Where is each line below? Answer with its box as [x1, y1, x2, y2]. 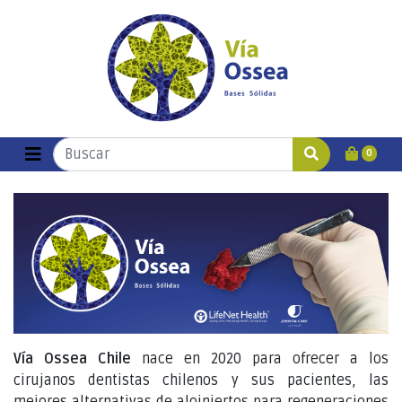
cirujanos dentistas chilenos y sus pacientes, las [13, 371, 389, 389]
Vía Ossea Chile [13, 349, 142, 368]
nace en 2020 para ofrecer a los [142, 349, 389, 368]
